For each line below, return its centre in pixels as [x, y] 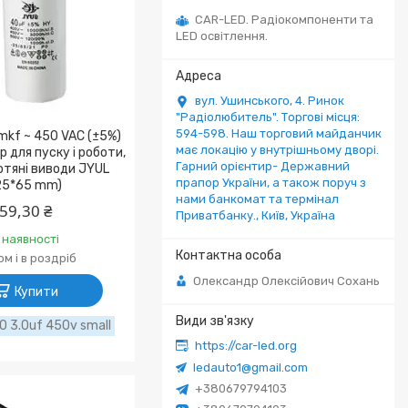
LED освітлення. [222, 36]
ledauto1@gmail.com [250, 367]
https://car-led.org [246, 346]
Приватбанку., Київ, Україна [255, 215]
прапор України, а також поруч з [271, 183]
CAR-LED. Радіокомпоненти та [284, 20]
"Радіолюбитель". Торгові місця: [268, 117]
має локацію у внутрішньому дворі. [277, 150]
